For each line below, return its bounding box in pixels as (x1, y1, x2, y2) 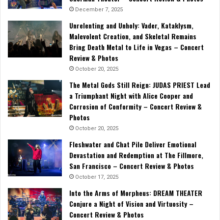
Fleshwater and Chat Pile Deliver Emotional (69, 139, 196, 150)
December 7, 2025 (75, 6, 123, 13)
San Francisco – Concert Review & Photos (69, 161, 194, 171)
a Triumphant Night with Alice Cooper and (69, 90, 193, 101)
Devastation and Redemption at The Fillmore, (69, 150, 203, 161)
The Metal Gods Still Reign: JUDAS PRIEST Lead (69, 80, 210, 90)
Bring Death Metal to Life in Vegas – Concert (69, 42, 204, 53)
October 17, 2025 (75, 174, 118, 181)
